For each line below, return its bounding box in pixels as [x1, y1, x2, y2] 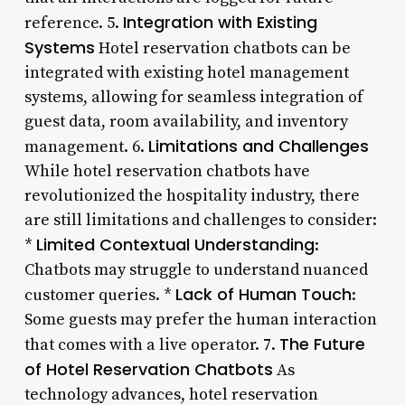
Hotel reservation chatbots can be [94, 37, 351, 59]
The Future [278, 332, 365, 355]
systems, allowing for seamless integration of [24, 86, 363, 108]
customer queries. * [24, 284, 175, 306]
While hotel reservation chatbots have [24, 160, 310, 182]
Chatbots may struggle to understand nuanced [24, 259, 368, 280]
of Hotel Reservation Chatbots [24, 357, 273, 381]
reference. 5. [24, 12, 123, 33]
